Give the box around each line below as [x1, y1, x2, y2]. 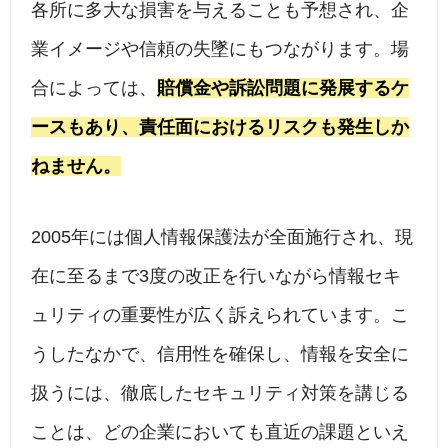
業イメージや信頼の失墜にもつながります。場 [31, 39, 409, 60]
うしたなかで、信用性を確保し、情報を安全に [31, 344, 409, 365]
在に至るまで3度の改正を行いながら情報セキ [31, 266, 401, 287]
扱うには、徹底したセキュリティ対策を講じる [31, 383, 409, 404]
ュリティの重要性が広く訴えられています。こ [31, 305, 409, 326]
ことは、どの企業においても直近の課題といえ [31, 422, 409, 443]
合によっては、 [31, 78, 157, 99]
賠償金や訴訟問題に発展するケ [157, 78, 409, 99]
